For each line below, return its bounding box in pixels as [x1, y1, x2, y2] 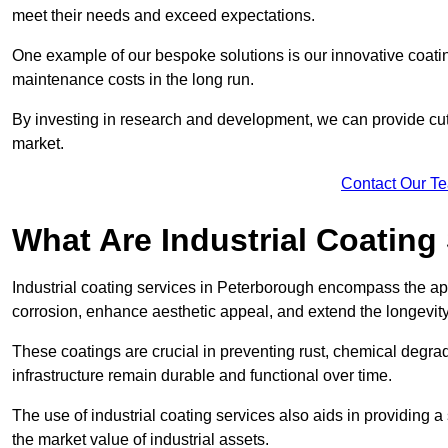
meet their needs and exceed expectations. [12, 6, 315, 24]
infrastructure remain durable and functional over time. [12, 366, 396, 384]
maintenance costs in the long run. [12, 70, 258, 88]
